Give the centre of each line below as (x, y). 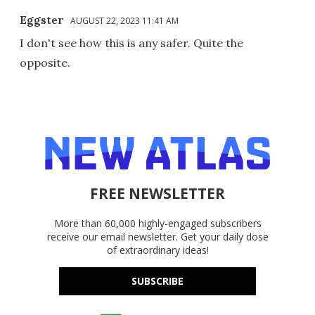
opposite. (45, 62)
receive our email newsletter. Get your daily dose (157, 236)
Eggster (42, 19)
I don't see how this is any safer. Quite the (131, 43)
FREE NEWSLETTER (157, 193)
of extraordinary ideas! (157, 250)
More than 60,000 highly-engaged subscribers (157, 223)
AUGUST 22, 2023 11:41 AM (124, 20)
